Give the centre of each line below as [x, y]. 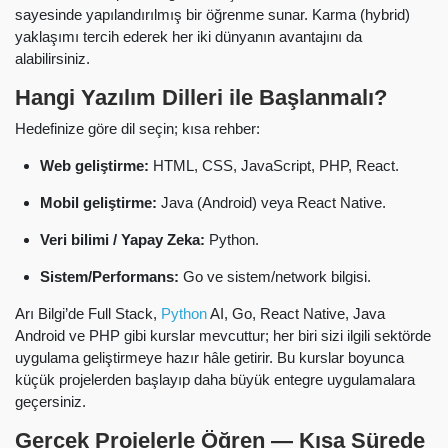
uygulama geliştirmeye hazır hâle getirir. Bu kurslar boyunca [209, 358]
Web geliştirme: [94, 166]
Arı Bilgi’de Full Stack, [88, 314]
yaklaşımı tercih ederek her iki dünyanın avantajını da [188, 36]
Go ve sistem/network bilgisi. [275, 277]
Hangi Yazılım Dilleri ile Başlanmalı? [201, 97]
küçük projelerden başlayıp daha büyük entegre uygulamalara [215, 380]
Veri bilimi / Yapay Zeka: [122, 240]
